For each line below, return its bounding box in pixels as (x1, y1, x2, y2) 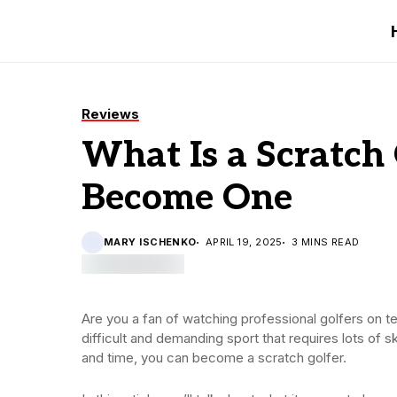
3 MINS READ (291, 236, 360, 248)
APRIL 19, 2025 (205, 236, 283, 248)
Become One (82, 177, 292, 220)
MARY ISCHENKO (104, 236, 197, 248)
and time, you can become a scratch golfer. (82, 348, 346, 366)
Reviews (82, 105, 139, 122)
